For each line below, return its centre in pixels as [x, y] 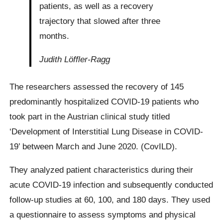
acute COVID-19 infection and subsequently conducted [111, 185]
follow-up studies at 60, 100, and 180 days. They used [110, 200]
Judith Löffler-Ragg [75, 59]
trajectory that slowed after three [100, 21]
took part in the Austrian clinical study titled [90, 116]
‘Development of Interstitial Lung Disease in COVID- [107, 131]
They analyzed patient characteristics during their [102, 170]
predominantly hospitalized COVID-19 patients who [104, 101]
